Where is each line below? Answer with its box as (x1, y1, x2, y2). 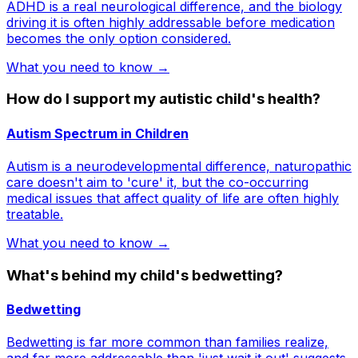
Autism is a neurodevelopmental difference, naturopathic (6, 157, 352, 174)
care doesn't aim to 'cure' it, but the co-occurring (6, 173, 308, 190)
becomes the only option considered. (6, 30, 231, 46)
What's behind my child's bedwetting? (6, 265, 283, 284)
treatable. (6, 205, 63, 222)
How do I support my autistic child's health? (6, 89, 320, 109)
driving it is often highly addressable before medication (6, 14, 335, 30)
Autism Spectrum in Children (6, 125, 189, 141)
